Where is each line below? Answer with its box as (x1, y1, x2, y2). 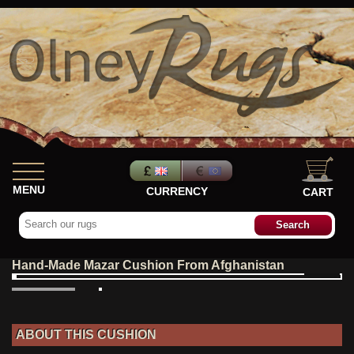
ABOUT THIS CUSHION (16, 327, 156, 341)
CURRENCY (146, 185, 208, 198)
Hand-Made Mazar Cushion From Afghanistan (12, 258, 284, 272)
